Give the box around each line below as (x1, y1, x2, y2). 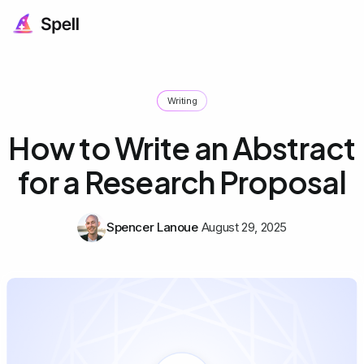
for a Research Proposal (18, 162, 346, 201)
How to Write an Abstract (8, 128, 356, 167)
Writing (167, 94, 197, 106)
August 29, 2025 (201, 219, 288, 235)
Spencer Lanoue (106, 219, 198, 235)
